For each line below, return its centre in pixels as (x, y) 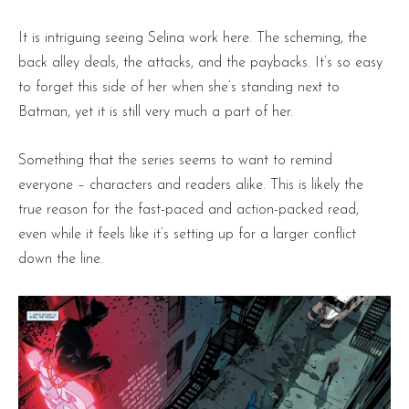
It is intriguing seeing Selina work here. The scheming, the (193, 39)
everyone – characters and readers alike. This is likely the (191, 186)
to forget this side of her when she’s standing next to (179, 88)
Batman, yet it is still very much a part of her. (156, 113)
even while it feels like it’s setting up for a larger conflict (187, 235)
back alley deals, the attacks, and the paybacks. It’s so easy (200, 63)
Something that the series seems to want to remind (175, 161)
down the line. (61, 260)
